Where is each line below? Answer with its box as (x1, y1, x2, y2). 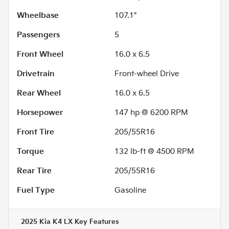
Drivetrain (17, 69, 55, 79)
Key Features (73, 218, 119, 226)
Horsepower (17, 108, 63, 118)
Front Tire (17, 127, 54, 138)
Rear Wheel (17, 88, 61, 99)
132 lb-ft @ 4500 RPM (114, 147, 194, 157)
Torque (17, 147, 44, 157)
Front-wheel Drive (114, 69, 179, 79)
